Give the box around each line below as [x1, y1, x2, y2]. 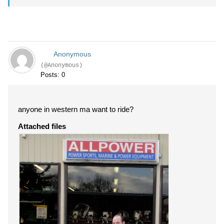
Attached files [18, 122, 66, 130]
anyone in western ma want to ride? [18, 105, 133, 113]
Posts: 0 [40, 71, 65, 78]
